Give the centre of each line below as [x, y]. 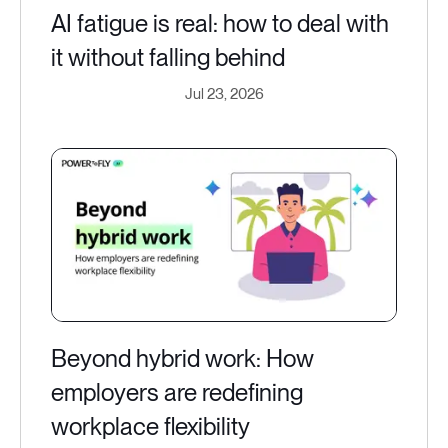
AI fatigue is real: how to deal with [220, 24]
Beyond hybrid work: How [182, 359]
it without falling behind [168, 58]
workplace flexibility [150, 427]
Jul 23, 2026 [224, 94]
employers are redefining [177, 393]
